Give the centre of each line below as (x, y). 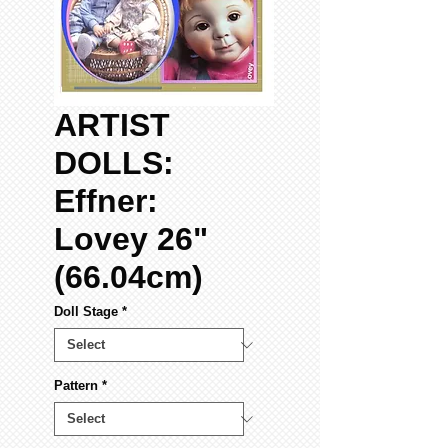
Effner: (106, 201)
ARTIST (112, 125)
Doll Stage (86, 312)
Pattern (76, 386)
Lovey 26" (131, 239)
